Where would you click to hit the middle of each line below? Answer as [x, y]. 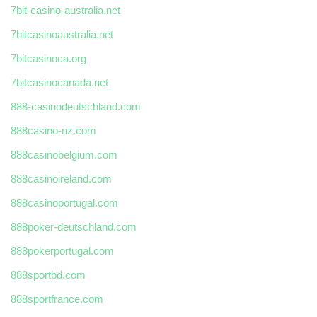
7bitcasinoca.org [48, 59]
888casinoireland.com [61, 179]
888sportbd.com [48, 275]
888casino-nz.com [53, 131]
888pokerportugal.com [62, 251]
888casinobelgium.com [64, 155]
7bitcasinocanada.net [59, 83]
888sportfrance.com [57, 299]
